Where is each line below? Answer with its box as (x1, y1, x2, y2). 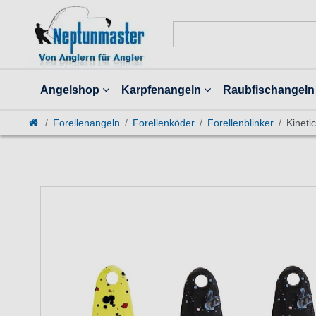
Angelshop (40, 83, 100, 97)
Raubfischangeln (222, 83, 315, 97)
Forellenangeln (52, 117, 120, 129)
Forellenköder (132, 117, 195, 129)
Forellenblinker (207, 117, 274, 129)
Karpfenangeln (121, 83, 201, 97)
